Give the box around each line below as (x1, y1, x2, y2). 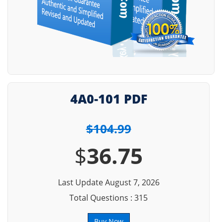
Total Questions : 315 (69, 192, 148, 203)
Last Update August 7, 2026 (57, 177, 160, 188)
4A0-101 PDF (70, 90, 147, 107)
